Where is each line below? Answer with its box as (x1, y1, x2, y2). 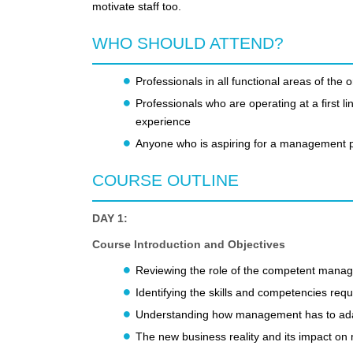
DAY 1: (92, 212, 128, 225)
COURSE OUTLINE (92, 171, 239, 190)
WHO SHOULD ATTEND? (92, 34, 284, 53)
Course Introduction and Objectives (92, 238, 285, 251)
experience (136, 115, 191, 128)
